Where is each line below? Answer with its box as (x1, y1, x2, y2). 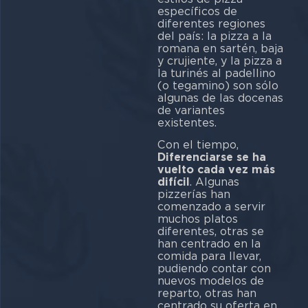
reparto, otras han (157, 287, 256, 300)
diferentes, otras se (157, 225, 264, 238)
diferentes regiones (157, 16, 265, 30)
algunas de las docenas (157, 91, 283, 104)
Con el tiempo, (157, 138, 239, 151)
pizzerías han (157, 188, 230, 201)
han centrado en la (157, 237, 261, 250)
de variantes (157, 103, 225, 117)
